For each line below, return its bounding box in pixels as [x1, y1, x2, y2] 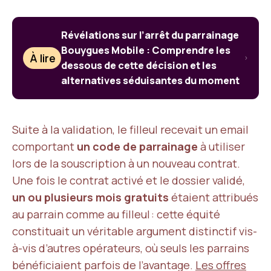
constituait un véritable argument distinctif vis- [12, 224, 257, 238]
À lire [30, 51, 56, 65]
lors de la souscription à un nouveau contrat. [12, 156, 240, 171]
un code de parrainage [77, 139, 198, 154]
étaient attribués [169, 190, 258, 204]
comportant [12, 139, 77, 154]
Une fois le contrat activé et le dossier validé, [12, 173, 245, 188]
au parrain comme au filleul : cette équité [12, 207, 220, 221]
